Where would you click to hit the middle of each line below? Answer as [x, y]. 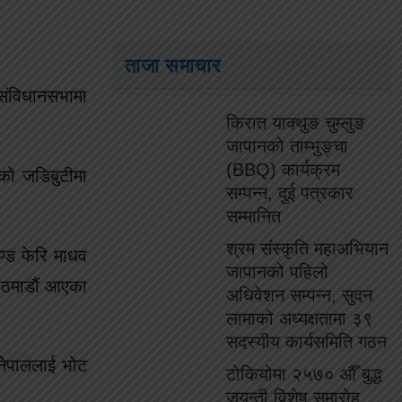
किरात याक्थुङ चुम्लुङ [296, 123]
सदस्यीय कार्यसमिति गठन [306, 342]
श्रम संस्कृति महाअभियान [307, 249]
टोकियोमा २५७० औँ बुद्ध [304, 374]
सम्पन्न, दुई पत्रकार [290, 193]
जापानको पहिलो [277, 272]
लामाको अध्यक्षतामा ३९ [300, 319]
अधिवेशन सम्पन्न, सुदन [299, 295]
